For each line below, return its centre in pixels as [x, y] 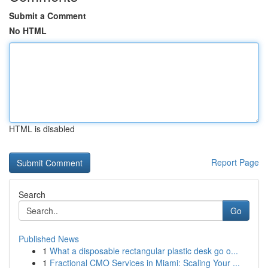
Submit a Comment [48, 16]
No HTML [28, 31]
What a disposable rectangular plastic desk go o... [144, 251]
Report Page [235, 162]
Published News [49, 239]
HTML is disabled [42, 129]
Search [32, 194]
